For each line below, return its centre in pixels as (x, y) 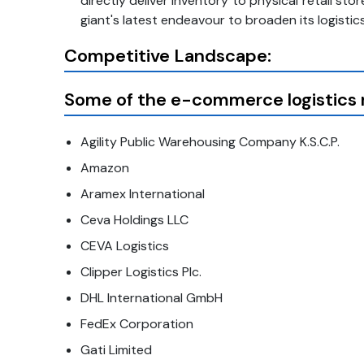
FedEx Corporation (136, 324)
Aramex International (142, 194)
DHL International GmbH (151, 298)
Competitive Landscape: (167, 56)
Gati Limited (116, 350)
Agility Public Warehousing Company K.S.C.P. (210, 142)
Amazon (104, 168)
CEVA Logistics (124, 246)
